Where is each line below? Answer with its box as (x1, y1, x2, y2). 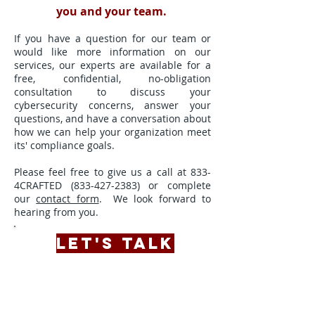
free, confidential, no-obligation (14, 72, 211, 85)
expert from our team (53, 291, 156, 304)
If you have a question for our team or (14, 32, 211, 45)
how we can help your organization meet (14, 125, 211, 139)
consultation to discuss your (14, 85, 211, 98)
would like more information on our (14, 45, 211, 58)
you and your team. (56, 4, 169, 19)
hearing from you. (14, 205, 98, 219)
